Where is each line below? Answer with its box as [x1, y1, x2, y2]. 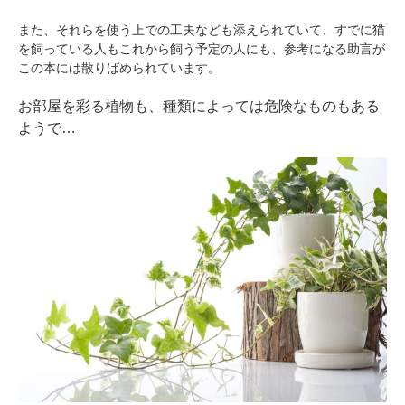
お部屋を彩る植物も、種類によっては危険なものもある [18, 98, 380, 114]
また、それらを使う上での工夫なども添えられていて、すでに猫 [18, 22, 385, 37]
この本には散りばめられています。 [18, 60, 221, 75]
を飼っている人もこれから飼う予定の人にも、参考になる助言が [18, 41, 385, 56]
